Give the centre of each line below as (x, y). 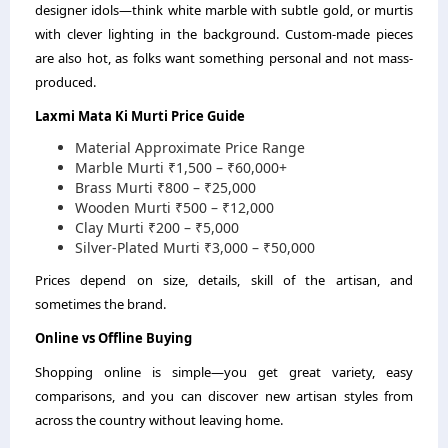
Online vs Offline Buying (113, 338)
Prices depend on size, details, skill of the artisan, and (224, 280)
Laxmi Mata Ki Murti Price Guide (140, 116)
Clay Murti (109, 227)
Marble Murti (119, 167)
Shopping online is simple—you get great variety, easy (224, 372)
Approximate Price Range (220, 147)
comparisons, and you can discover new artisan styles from (224, 396)
